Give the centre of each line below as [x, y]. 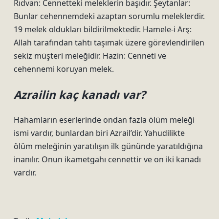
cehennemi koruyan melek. [64, 69]
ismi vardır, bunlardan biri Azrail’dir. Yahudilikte [99, 133]
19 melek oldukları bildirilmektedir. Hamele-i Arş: [103, 29]
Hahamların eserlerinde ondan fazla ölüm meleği [104, 120]
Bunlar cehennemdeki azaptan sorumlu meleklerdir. [109, 16]
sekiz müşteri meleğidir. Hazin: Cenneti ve [90, 56]
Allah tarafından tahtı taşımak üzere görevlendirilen [109, 43]
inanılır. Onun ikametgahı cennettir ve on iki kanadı [107, 159]
